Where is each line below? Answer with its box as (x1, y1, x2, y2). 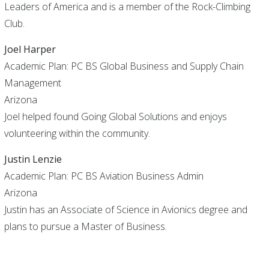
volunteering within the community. (4, 127, 150, 140)
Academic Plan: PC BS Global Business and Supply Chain (4, 59, 244, 73)
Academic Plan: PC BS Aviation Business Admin (4, 169, 204, 183)
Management (4, 76, 61, 89)
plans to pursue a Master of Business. (4, 220, 167, 233)
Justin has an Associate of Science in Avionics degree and (4, 203, 247, 216)
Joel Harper (4, 43, 56, 56)
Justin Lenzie (4, 153, 62, 166)
